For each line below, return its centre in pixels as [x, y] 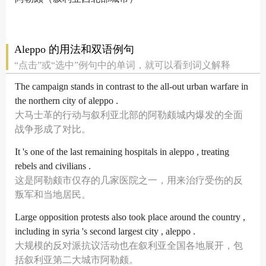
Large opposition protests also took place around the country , [130, 217]
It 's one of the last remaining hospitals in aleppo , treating [122, 152]
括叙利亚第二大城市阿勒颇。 [77, 260]
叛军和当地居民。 [53, 194]
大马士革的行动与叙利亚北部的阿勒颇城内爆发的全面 [129, 115]
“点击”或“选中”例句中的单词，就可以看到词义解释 [122, 65]
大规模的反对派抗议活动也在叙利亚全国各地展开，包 [129, 246]
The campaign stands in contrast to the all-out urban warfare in [132, 86]
